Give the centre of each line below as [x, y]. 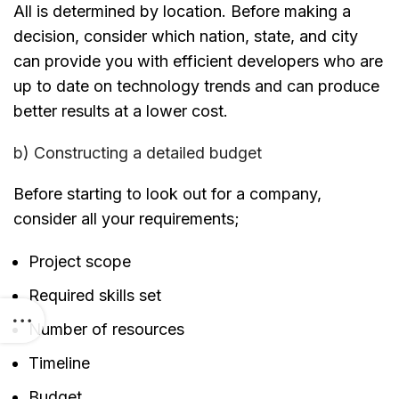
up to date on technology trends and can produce [196, 86]
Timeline [59, 363]
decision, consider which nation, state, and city [186, 37]
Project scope [80, 262]
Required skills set [95, 296]
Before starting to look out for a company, [167, 194]
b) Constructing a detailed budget [138, 153]
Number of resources [106, 330]
